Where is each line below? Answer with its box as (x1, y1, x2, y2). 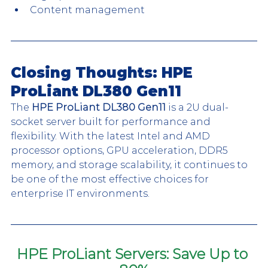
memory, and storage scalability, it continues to (11, 159, 250, 171)
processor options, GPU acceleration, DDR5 (11, 145, 230, 157)
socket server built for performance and (11, 116, 213, 128)
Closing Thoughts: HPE (11, 64, 197, 82)
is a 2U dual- (166, 102, 229, 114)
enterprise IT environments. (11, 188, 150, 200)
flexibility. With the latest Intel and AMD (11, 130, 212, 142)
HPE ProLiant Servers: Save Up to (17, 245, 251, 263)
